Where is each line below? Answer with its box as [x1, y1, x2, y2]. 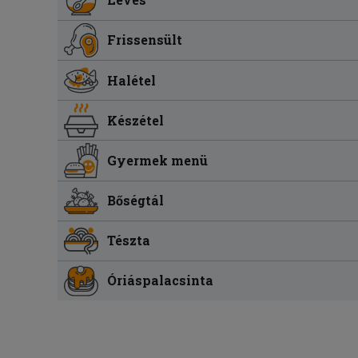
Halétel [107, 71, 157, 89]
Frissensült [107, 31, 183, 49]
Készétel [107, 111, 165, 129]
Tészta [107, 232, 151, 249]
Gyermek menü [107, 151, 209, 169]
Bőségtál [107, 192, 165, 209]
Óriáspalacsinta [107, 272, 214, 289]
